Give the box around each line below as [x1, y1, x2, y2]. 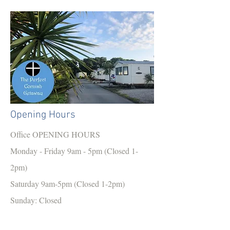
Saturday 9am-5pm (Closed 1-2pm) [10, 178, 127, 189]
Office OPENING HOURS [10, 128, 105, 140]
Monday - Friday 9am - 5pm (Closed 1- [10, 145, 138, 156]
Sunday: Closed [10, 194, 64, 205]
